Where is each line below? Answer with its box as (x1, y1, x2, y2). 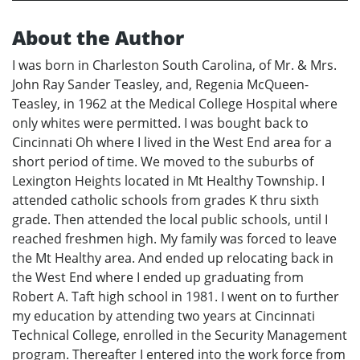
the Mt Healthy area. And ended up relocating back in (12, 249, 333, 268)
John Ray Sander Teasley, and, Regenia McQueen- (12, 76, 309, 94)
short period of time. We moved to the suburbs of (12, 153, 313, 171)
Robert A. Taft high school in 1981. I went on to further (12, 288, 339, 306)
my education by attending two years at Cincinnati (12, 307, 315, 325)
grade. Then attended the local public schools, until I (12, 211, 328, 229)
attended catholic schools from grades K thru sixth (12, 191, 319, 210)
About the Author (12, 24, 184, 51)
